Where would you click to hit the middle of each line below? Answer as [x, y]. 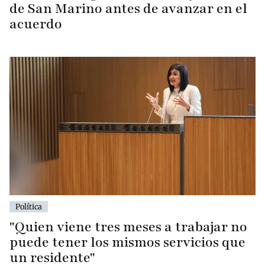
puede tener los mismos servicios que [127, 243]
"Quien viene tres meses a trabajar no [128, 227]
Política [29, 207]
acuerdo [36, 24]
